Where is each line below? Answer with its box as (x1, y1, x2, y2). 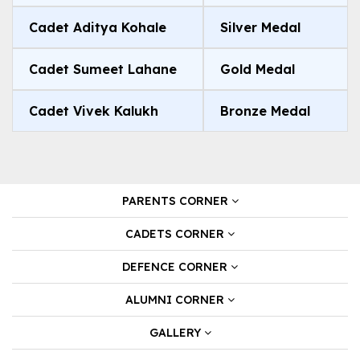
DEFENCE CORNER (122, 260, 227, 274)
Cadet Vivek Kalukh (29, 103, 158, 119)
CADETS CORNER (125, 227, 224, 241)
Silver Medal (220, 19, 301, 35)
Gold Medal (220, 61, 295, 77)
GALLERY (149, 325, 201, 340)
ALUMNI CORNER (125, 292, 224, 307)
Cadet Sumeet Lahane (29, 61, 177, 77)
